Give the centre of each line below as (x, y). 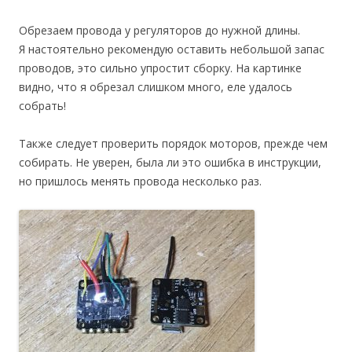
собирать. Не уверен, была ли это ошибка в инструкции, (170, 162)
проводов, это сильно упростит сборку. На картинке (160, 68)
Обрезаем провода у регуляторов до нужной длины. (159, 30)
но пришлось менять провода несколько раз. (140, 181)
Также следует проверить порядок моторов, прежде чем (173, 143)
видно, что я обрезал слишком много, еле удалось (156, 86)
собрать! (42, 105)
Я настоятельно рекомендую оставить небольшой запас (172, 49)
